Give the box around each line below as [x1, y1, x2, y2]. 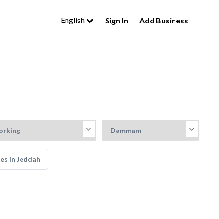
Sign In [105, 15, 128, 25]
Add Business [139, 15, 188, 25]
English [61, 15, 86, 24]
